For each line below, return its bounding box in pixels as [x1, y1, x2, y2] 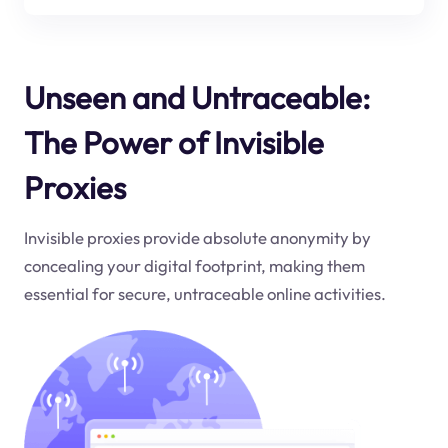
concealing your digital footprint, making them [23, 255, 365, 277]
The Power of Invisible [23, 122, 324, 162]
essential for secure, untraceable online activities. [23, 283, 386, 305]
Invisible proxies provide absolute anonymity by [23, 227, 371, 249]
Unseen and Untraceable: [23, 77, 370, 117]
